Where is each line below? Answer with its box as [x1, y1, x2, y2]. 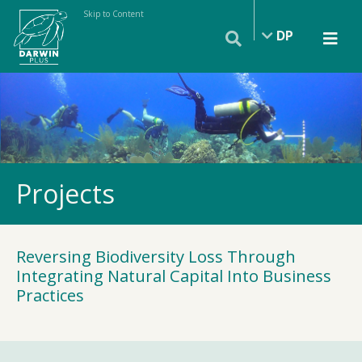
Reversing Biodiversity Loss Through [16, 245, 296, 267]
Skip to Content [83, 8, 144, 19]
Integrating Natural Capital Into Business [16, 264, 331, 287]
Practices [16, 284, 84, 306]
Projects [16, 176, 115, 211]
